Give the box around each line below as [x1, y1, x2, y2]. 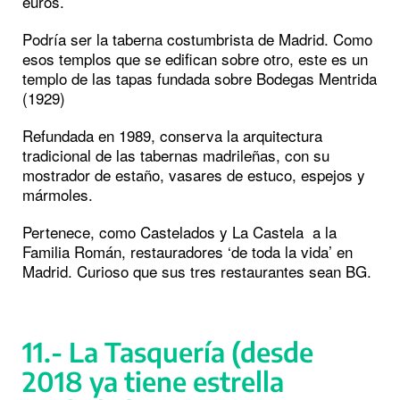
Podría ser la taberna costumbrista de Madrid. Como [22, 28, 372, 51]
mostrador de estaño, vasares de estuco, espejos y [22, 163, 365, 187]
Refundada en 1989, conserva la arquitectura [22, 124, 322, 147]
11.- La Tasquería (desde [22, 335, 313, 370]
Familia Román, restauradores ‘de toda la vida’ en [22, 240, 353, 263]
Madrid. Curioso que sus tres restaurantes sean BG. [22, 260, 371, 283]
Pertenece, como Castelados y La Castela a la [22, 221, 337, 244]
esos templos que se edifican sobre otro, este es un [22, 47, 368, 71]
